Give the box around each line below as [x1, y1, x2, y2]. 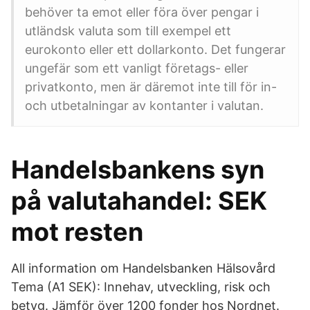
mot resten [11, 217, 143, 247]
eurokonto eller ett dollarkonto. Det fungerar [25, 42, 286, 57]
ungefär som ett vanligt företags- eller [25, 61, 248, 75]
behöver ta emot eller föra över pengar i [25, 5, 259, 19]
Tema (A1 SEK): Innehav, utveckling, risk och [11, 280, 271, 294]
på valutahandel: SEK [11, 185, 267, 216]
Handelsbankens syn [11, 154, 264, 185]
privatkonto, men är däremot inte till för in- [25, 80, 277, 94]
